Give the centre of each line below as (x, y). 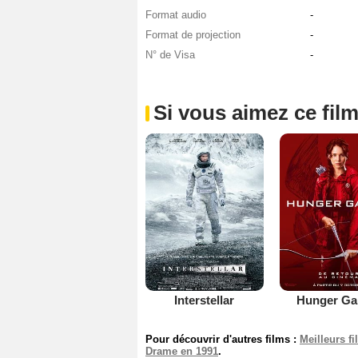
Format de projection (193, 35)
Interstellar (205, 300)
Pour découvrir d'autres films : (223, 339)
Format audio (176, 15)
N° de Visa (170, 55)
